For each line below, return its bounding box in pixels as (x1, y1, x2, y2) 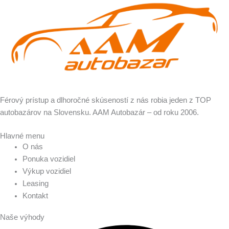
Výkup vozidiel (22, 167, 71, 175)
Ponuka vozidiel (22, 154, 75, 163)
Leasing (22, 179, 49, 188)
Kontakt (22, 191, 48, 200)
